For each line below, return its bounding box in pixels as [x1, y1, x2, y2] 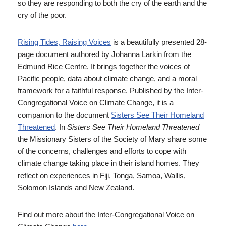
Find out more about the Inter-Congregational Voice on [18, 210, 194, 219]
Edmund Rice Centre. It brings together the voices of [18, 62, 190, 71]
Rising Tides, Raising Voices [18, 38, 111, 46]
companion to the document [18, 110, 111, 119]
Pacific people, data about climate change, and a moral [18, 74, 197, 83]
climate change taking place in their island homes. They [18, 159, 199, 167]
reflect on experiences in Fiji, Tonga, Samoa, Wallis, [18, 171, 186, 180]
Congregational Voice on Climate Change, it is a [18, 98, 174, 107]
